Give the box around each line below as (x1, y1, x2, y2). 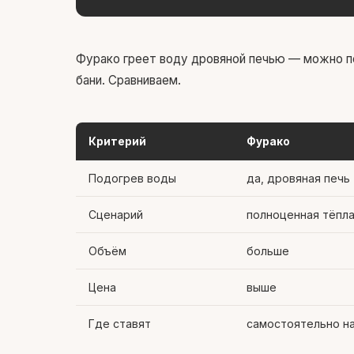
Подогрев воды (88, 171, 176, 185)
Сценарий (88, 208, 143, 221)
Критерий (88, 135, 146, 148)
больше (247, 244, 289, 258)
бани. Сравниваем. (76, 73, 181, 88)
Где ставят (88, 317, 151, 330)
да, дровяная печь (247, 171, 350, 185)
